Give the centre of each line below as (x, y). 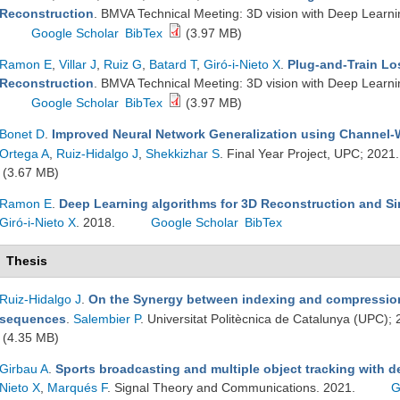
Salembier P (107, 319)
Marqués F (77, 387)
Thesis (27, 261)
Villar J (78, 64)
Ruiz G (123, 64)
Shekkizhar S (183, 154)
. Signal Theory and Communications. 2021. (233, 387)
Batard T (173, 64)
